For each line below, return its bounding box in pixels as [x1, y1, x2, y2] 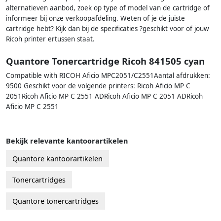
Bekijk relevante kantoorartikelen [6, 136, 128, 146]
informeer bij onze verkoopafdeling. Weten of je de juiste [6, 14, 185, 23]
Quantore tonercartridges [12, 196, 99, 206]
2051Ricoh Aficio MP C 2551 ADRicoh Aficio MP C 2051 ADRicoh [6, 91, 203, 101]
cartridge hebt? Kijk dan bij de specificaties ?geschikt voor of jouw [6, 24, 209, 34]
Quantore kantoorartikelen [12, 153, 103, 163]
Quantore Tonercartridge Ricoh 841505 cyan [6, 54, 205, 67]
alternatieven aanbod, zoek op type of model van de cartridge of [6, 3, 210, 13]
